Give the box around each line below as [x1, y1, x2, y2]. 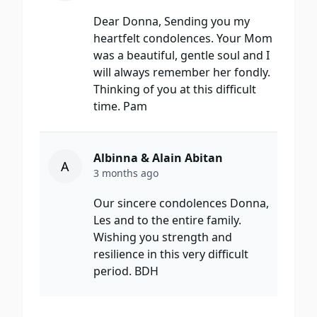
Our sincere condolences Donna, [93, 195, 269, 212]
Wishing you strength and [93, 229, 232, 246]
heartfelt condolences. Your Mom [93, 30, 272, 47]
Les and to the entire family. [93, 212, 241, 229]
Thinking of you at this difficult [93, 81, 256, 98]
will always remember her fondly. [93, 64, 270, 81]
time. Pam [93, 98, 147, 115]
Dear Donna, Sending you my [93, 13, 250, 30]
